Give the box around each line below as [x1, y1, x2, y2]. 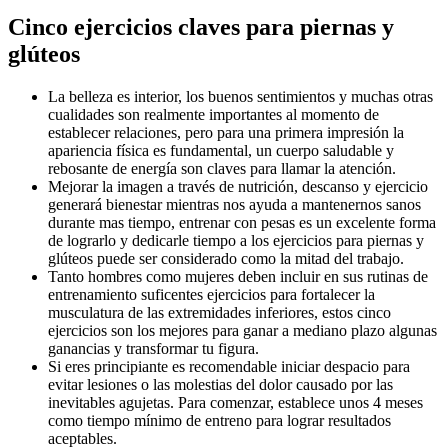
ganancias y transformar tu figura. [48, 339, 259, 357]
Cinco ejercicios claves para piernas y [8, 13, 394, 40]
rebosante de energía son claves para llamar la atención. [48, 159, 396, 177]
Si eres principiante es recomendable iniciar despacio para [48, 357, 410, 375]
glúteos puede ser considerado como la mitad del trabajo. [48, 249, 404, 267]
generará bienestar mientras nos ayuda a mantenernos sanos [48, 195, 421, 213]
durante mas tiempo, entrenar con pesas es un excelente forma [48, 213, 436, 231]
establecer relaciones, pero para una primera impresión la [48, 123, 404, 141]
